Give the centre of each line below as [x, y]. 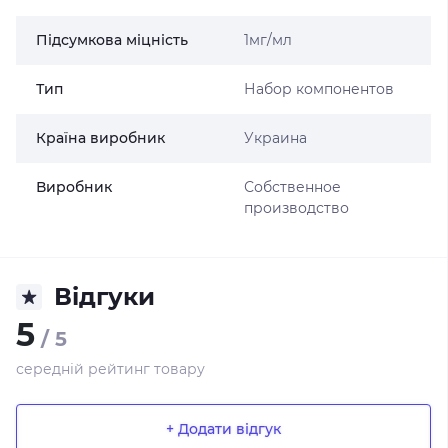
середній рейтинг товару [110, 369]
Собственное [292, 187]
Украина [275, 138]
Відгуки [104, 296]
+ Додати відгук [223, 428]
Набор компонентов [318, 89]
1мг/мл [267, 40]
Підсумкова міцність [112, 40]
